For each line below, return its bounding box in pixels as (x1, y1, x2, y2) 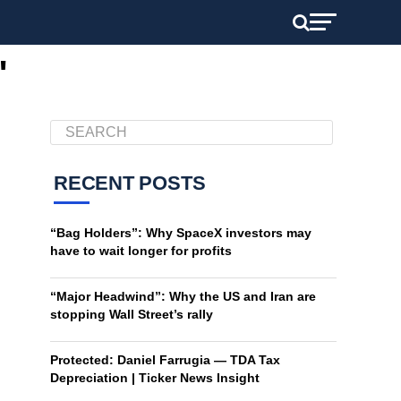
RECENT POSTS (54, 172, 206, 194)
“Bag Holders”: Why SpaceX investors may (50, 226, 311, 240)
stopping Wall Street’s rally (50, 307, 213, 321)
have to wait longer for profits (50, 243, 232, 258)
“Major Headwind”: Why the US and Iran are (50, 289, 316, 303)
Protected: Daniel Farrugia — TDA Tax (50, 353, 280, 367)
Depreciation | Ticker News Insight (50, 371, 260, 385)
